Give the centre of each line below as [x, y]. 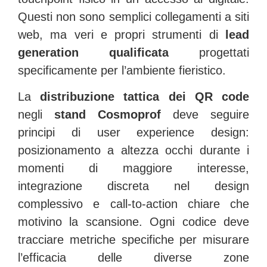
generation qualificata [93, 53]
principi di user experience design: [133, 133]
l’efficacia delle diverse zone [133, 258]
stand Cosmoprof [108, 115]
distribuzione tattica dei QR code [145, 97]
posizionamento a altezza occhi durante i [133, 150]
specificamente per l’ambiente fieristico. [122, 71]
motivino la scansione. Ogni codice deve [133, 222]
